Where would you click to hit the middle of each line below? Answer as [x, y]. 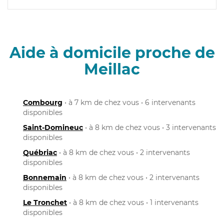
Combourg [43, 102]
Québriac [40, 152]
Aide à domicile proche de [112, 52]
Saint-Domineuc [53, 127]
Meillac [112, 69]
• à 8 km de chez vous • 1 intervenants [133, 202]
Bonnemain [45, 177]
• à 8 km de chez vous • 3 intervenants [149, 127]
